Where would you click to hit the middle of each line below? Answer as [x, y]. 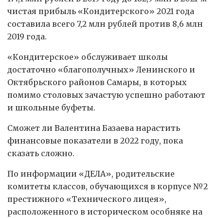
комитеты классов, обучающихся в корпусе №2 [108, 187]
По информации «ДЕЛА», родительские [91, 174]
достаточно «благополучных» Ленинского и [101, 70]
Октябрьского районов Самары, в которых [97, 82]
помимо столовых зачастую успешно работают [106, 95]
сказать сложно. [41, 154]
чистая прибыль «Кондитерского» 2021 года [101, 11]
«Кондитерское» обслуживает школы [88, 57]
